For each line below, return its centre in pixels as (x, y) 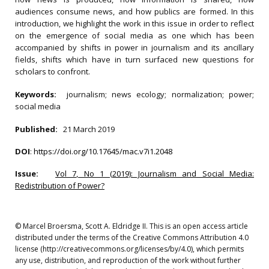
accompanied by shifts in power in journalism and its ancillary (134, 47)
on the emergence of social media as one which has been (134, 35)
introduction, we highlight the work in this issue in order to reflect (134, 23)
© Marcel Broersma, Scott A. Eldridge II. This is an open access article (131, 226)
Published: (38, 129)
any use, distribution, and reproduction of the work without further (128, 260)
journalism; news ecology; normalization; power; (160, 94)
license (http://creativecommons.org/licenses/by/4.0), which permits (129, 249)
